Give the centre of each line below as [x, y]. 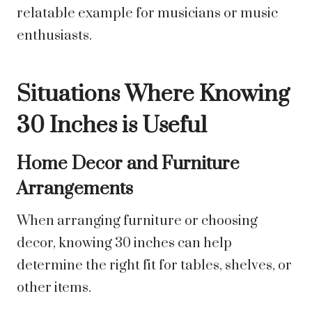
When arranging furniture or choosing [137, 221]
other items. [54, 288]
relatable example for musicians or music [147, 14]
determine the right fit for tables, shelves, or [154, 266]
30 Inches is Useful [112, 126]
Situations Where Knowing [153, 95]
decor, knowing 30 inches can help [124, 244]
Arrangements [75, 189]
